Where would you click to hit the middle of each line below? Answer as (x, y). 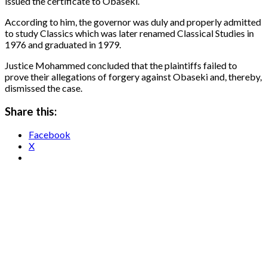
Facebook (49, 135)
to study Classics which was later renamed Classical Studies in (129, 33)
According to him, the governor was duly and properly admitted (133, 21)
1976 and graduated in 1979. (63, 44)
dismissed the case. (44, 88)
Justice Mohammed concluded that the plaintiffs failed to (121, 65)
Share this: (31, 111)
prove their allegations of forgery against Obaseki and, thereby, (133, 76)
